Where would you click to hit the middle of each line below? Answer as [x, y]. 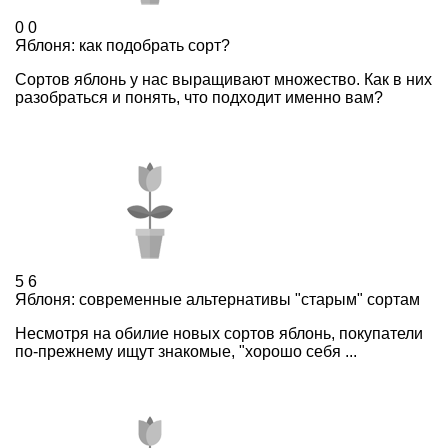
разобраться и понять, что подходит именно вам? [199, 97]
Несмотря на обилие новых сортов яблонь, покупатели [219, 333]
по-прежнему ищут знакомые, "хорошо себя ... [186, 351]
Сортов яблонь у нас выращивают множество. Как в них [223, 79]
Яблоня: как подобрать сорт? [122, 45]
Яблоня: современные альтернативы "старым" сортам [217, 299]
